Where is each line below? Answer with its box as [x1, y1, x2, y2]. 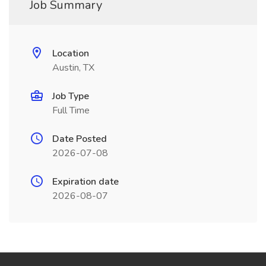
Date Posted [52, 132, 107, 145]
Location [52, 47, 89, 60]
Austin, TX [52, 61, 94, 74]
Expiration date [52, 175, 119, 188]
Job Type [52, 90, 89, 103]
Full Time [52, 104, 90, 117]
